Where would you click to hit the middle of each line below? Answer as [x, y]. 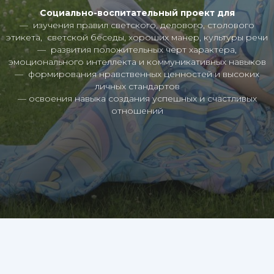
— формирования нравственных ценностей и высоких [137, 74]
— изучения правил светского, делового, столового [137, 25]
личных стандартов [137, 86]
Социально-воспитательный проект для [137, 13]
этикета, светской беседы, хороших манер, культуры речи [137, 37]
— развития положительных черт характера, [137, 49]
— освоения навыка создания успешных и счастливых [137, 98]
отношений [137, 110]
